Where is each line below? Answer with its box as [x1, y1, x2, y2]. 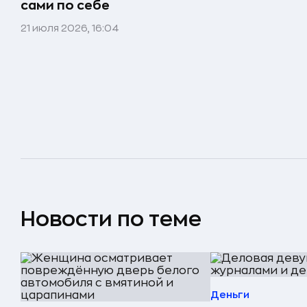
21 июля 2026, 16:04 [21, 23, 119, 33]
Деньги [210, 289, 249, 299]
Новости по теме [21, 208, 201, 230]
